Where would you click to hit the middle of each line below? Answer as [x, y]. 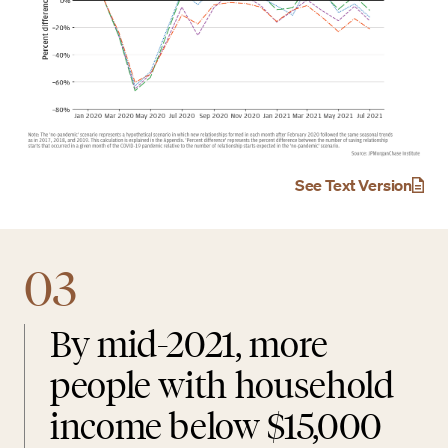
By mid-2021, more [189, 343]
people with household [222, 384]
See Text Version [353, 184]
